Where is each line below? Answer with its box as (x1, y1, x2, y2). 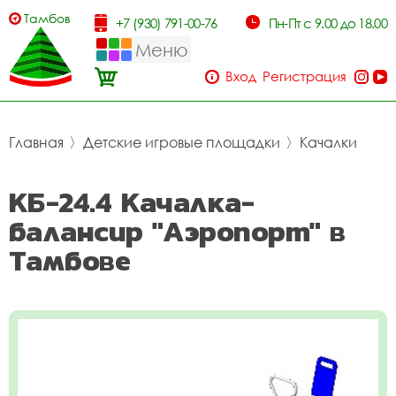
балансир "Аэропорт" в (9, 209, 346, 253)
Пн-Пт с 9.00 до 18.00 (268, 15, 387, 31)
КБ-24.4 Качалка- (9, 180, 255, 224)
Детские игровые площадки (83, 133, 280, 151)
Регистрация (263, 68, 346, 84)
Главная (9, 133, 64, 151)
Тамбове (9, 239, 131, 282)
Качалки (300, 133, 357, 151)
